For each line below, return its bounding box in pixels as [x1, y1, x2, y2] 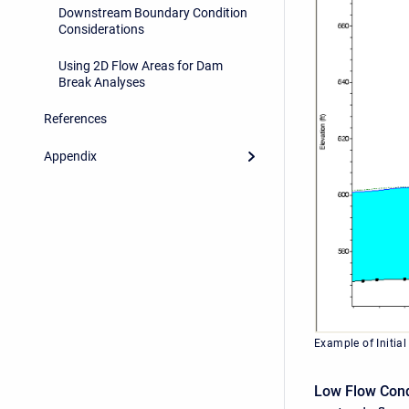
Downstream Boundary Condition [58, 5, 247, 20]
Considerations [58, 21, 144, 37]
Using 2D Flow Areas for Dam [58, 58, 223, 73]
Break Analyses [58, 74, 145, 89]
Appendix [44, 148, 97, 163]
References [44, 111, 107, 127]
